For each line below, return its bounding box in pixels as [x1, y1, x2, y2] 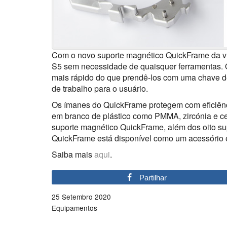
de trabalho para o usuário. [52, 83, 148, 95]
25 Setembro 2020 [52, 192, 111, 202]
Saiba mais [52, 148, 94, 161]
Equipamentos [52, 203, 97, 213]
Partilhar [139, 173, 167, 182]
